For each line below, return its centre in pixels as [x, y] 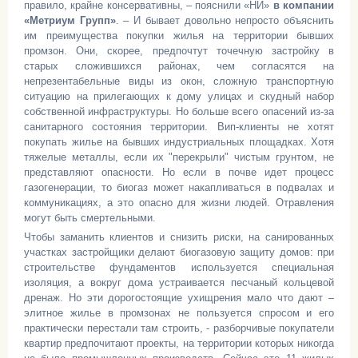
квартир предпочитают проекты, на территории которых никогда [179, 343]
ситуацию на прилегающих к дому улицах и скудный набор [179, 96]
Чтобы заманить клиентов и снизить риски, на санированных [179, 237]
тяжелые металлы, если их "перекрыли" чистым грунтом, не [179, 157]
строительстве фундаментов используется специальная [179, 267]
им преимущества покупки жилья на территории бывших [179, 36]
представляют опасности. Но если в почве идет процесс [179, 172]
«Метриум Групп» [70, 20]
